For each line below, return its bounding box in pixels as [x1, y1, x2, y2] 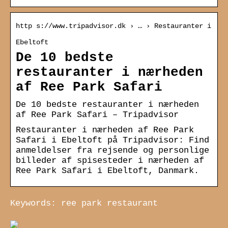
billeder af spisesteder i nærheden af [16, 155, 204, 165]
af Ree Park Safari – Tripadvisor [16, 109, 179, 120]
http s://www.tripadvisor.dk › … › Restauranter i [16, 21, 211, 30]
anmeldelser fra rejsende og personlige [16, 145, 209, 155]
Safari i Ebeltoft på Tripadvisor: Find [16, 135, 209, 145]
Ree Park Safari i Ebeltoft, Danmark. [16, 165, 199, 176]
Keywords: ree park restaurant [10, 198, 158, 208]
